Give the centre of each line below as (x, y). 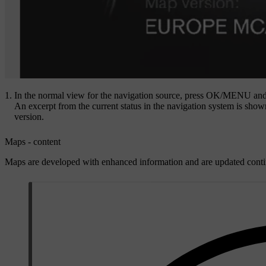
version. (29, 116)
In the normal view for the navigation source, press (110, 95)
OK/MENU (229, 95)
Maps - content (33, 141)
